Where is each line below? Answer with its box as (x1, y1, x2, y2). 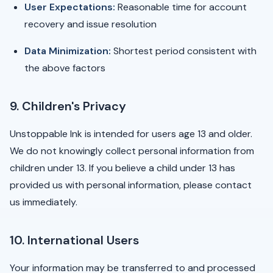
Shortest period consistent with (111, 44, 257, 57)
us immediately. (10, 196, 77, 208)
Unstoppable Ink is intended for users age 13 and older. (10, 127, 252, 140)
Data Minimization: (24, 44, 111, 57)
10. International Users (10, 232, 139, 248)
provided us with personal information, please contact (10, 179, 252, 191)
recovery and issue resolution (24, 18, 157, 30)
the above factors (24, 62, 105, 74)
